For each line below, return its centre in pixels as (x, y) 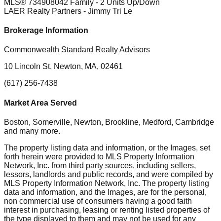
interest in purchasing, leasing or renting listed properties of (107, 210)
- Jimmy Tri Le (108, 11)
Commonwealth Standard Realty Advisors (77, 50)
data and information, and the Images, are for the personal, (105, 192)
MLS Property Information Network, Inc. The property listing (107, 183)
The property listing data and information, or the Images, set (107, 147)
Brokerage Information (46, 31)
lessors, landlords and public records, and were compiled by (109, 174)
